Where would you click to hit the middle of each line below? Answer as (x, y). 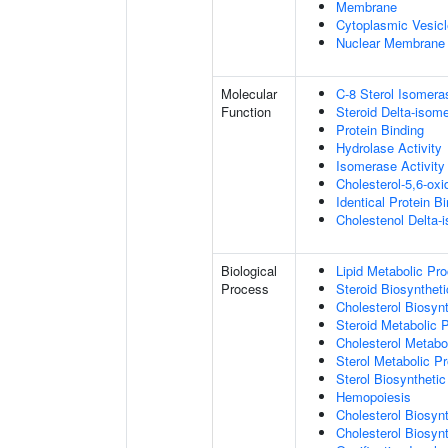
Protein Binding (380, 129)
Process (245, 288)
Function (246, 111)
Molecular (249, 93)
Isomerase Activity (390, 165)
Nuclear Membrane (390, 42)
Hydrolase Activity (389, 147)
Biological (249, 270)
